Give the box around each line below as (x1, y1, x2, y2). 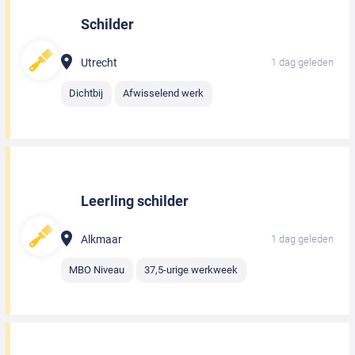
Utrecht (81, 56, 117, 70)
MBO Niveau (69, 263, 125, 276)
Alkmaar (81, 232, 122, 246)
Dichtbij (69, 87, 104, 100)
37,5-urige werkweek (144, 263, 239, 276)
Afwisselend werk (123, 87, 204, 100)
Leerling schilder (81, 192, 189, 209)
